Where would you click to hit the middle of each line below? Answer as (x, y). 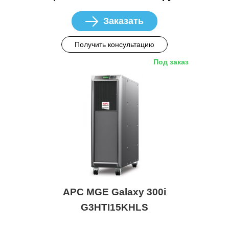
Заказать (123, 21)
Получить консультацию (114, 44)
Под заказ (171, 62)
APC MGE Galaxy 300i (114, 192)
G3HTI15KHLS (114, 208)
